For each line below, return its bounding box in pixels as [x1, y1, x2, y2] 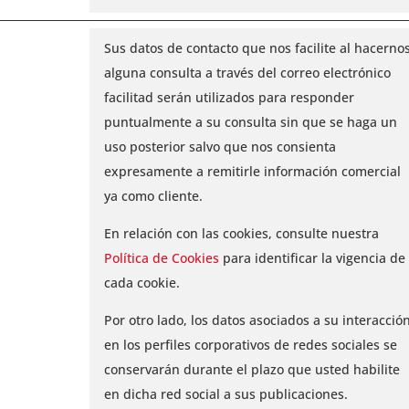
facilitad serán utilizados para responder [103, 88, 354, 106]
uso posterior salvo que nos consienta [103, 137, 336, 155]
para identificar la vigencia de [218, 248, 405, 267]
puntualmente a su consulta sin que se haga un [103, 112, 397, 131]
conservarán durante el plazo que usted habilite [103, 360, 400, 378]
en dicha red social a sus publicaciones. [103, 384, 348, 403]
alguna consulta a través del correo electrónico [103, 63, 391, 81]
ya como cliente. [103, 186, 203, 204]
